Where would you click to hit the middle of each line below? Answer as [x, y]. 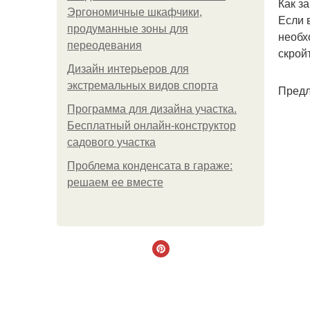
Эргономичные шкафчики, [135, 12]
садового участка [111, 142]
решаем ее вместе [115, 182]
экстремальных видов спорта [143, 85]
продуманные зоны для [128, 29]
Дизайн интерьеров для [128, 69]
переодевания [104, 45]
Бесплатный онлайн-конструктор [152, 126]
